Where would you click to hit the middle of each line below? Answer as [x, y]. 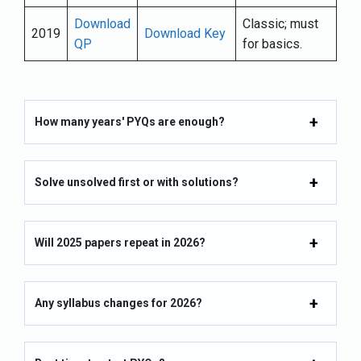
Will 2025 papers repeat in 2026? [120, 243]
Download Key [185, 34]
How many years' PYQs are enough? [130, 122]
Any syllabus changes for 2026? [118, 303]
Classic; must [280, 24]
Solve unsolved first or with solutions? [137, 183]
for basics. [272, 44]
